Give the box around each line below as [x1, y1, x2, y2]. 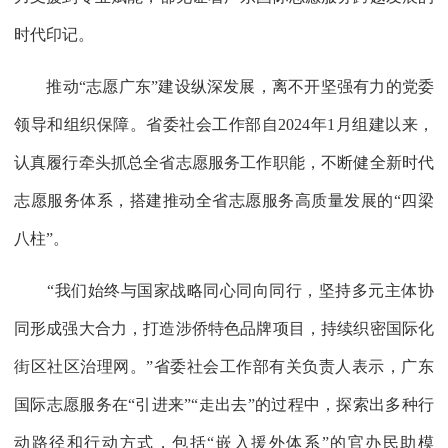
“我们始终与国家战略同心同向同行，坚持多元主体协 [14, 281, 434, 299]
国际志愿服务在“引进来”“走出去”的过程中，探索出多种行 [14, 395, 434, 413]
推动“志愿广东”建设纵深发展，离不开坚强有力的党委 [14, 77, 434, 95]
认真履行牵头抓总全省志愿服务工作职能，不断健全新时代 [14, 153, 434, 171]
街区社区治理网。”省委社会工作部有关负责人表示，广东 [14, 357, 434, 375]
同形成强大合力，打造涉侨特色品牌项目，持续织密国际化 [14, 319, 434, 337]
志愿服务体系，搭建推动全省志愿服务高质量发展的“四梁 [14, 191, 434, 209]
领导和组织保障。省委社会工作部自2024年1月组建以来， [14, 115, 434, 133]
